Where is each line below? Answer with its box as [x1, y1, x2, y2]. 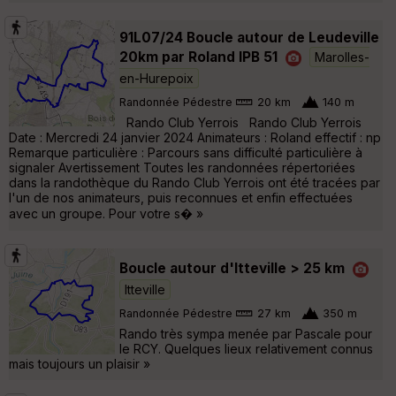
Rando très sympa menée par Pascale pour [119, 325, 372, 341]
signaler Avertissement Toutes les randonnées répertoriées [9, 159, 355, 175]
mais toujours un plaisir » [9, 355, 150, 371]
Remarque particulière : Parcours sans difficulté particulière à [9, 144, 362, 160]
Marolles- [315, 49, 369, 65]
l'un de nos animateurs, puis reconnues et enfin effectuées [9, 189, 353, 205]
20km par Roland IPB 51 [119, 48, 278, 65]
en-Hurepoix [119, 70, 194, 86]
